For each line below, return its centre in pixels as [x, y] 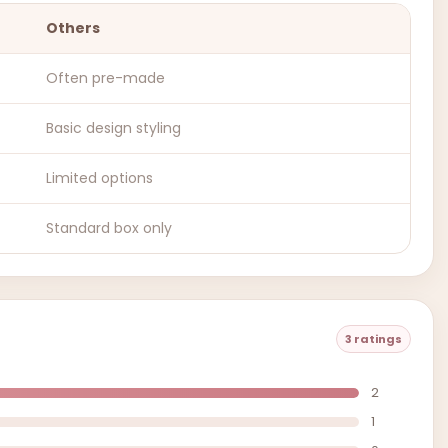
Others [73, 28]
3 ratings [373, 338]
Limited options [99, 178]
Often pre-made [105, 78]
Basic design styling [113, 128]
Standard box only [109, 228]
